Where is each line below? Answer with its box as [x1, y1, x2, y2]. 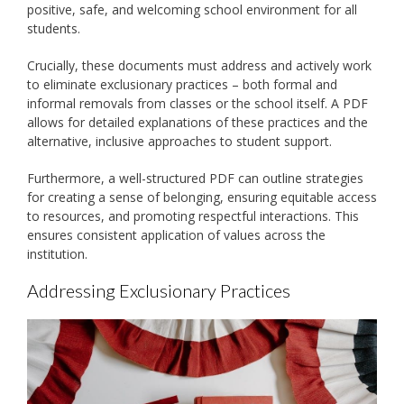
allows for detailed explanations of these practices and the [27, 114, 368, 132]
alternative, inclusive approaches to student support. [27, 133, 332, 151]
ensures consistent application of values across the [27, 226, 326, 244]
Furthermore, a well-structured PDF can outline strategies [27, 170, 363, 188]
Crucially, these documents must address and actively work [27, 57, 372, 75]
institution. [27, 245, 87, 263]
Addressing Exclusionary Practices [27, 280, 290, 302]
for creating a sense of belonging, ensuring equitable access [27, 188, 377, 207]
